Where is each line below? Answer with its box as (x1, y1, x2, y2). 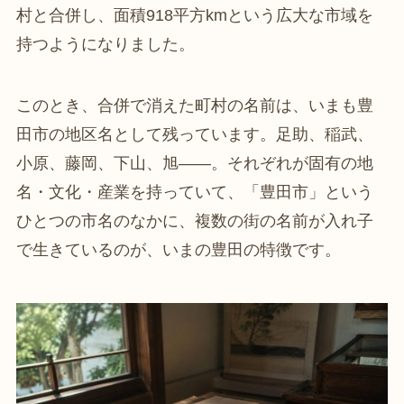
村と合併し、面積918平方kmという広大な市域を (15, 6, 373, 25)
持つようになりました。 (15, 35, 195, 54)
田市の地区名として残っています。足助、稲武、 (15, 125, 373, 144)
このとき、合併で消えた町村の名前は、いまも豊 (15, 96, 373, 115)
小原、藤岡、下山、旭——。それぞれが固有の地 (15, 154, 373, 173)
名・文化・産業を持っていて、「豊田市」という (15, 183, 373, 202)
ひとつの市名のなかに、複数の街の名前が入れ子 (15, 212, 373, 231)
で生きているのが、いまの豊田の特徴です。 (15, 241, 341, 260)
